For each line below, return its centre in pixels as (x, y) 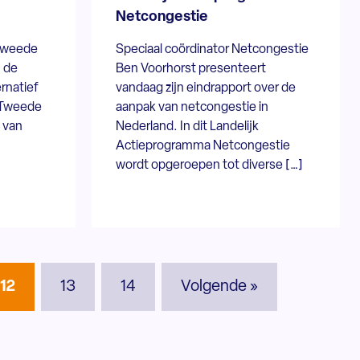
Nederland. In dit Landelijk (188, 127)
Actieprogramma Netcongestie (203, 146)
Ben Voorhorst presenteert (191, 69)
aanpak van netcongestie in (192, 107)
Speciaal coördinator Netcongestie (213, 49)
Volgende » (220, 286)
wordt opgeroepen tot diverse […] (210, 165)
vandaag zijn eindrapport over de (206, 88)
